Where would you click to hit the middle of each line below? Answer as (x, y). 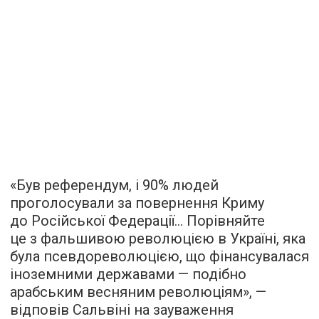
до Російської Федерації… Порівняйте (137, 220)
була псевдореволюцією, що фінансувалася (159, 256)
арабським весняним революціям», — (138, 292)
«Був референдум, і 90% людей (114, 185)
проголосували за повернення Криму (137, 203)
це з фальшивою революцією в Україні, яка (158, 238)
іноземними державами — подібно (128, 274)
